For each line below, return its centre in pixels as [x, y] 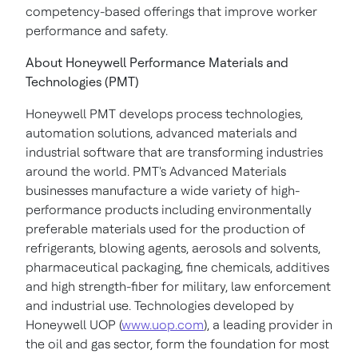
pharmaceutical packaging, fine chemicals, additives [177, 267]
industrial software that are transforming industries [174, 152]
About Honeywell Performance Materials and [157, 63]
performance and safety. [97, 31]
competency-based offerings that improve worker [171, 12]
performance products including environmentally [169, 210]
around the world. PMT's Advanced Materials [156, 171]
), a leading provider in [268, 325]
